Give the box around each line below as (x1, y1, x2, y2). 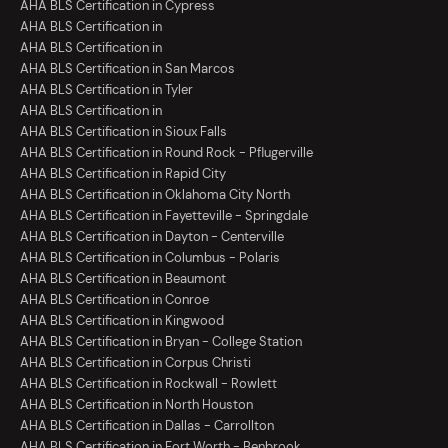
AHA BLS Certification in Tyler (20, 81, 193, 99)
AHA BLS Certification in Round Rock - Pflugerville (20, 144, 313, 162)
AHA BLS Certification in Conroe (20, 291, 209, 309)
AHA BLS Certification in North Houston (20, 396, 253, 414)
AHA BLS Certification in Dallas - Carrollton (20, 417, 274, 435)
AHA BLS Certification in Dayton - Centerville (20, 228, 284, 246)
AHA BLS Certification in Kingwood (20, 312, 224, 330)
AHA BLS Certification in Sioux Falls (20, 123, 227, 141)
